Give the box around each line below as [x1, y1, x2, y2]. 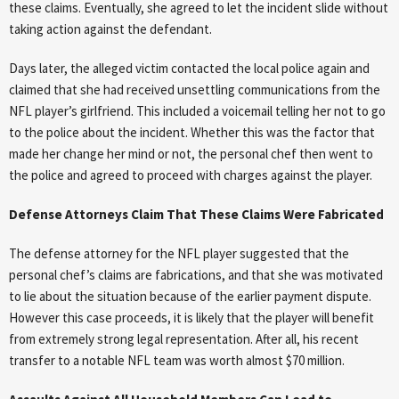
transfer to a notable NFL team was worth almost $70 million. [9, 352, 347, 370]
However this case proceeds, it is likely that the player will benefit [9, 309, 374, 327]
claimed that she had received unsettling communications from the [9, 81, 380, 99]
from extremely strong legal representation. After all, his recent [9, 330, 359, 348]
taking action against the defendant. [9, 20, 215, 38]
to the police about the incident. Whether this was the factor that [9, 124, 375, 142]
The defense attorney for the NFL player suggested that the [9, 245, 349, 263]
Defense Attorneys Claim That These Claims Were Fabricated [9, 206, 384, 224]
